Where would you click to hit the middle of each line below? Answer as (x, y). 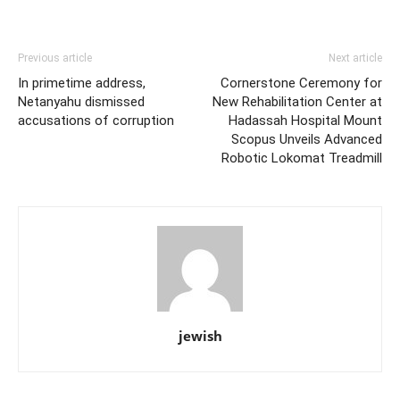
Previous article (55, 58)
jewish (200, 336)
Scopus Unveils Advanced (307, 140)
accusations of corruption (96, 121)
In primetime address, (82, 83)
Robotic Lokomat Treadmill (302, 158)
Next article (355, 58)
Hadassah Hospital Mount (305, 121)
